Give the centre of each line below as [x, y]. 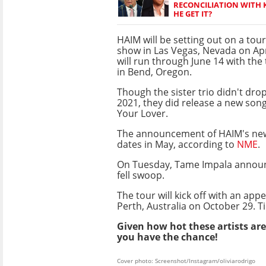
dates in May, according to [177, 144]
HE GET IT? [193, 13]
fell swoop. [141, 175]
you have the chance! [167, 237]
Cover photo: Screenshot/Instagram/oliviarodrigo [186, 260]
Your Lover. [142, 113]
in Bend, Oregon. [154, 72]
